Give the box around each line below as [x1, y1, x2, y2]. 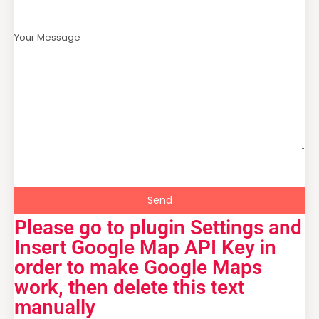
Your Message [14, 31, 80, 45]
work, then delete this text [14, 276, 244, 300]
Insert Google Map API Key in [14, 236, 276, 260]
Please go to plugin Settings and [14, 216, 302, 240]
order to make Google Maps [14, 256, 262, 280]
